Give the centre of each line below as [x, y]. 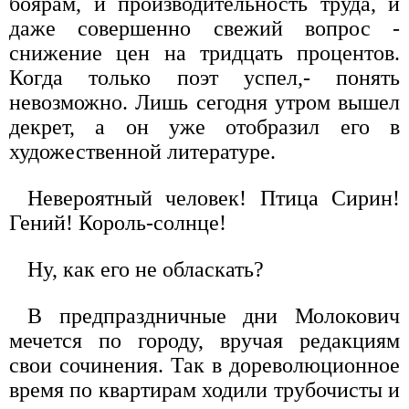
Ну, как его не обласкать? [146, 269]
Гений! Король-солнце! [118, 222]
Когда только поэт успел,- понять [204, 77]
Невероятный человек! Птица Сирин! [214, 198]
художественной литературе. [142, 151]
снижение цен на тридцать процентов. [204, 52]
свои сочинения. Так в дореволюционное [204, 365]
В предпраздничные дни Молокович [214, 315]
